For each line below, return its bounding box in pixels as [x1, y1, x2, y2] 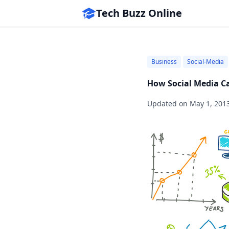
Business [151, 57, 177, 66]
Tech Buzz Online [96, 6, 182, 20]
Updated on [147, 99, 190, 108]
